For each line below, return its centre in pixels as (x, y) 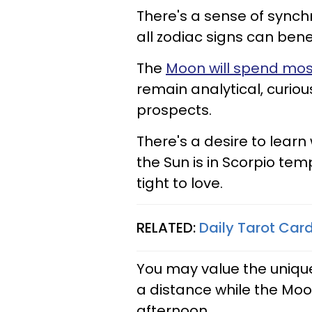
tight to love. (180, 183)
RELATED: (168, 228)
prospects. (176, 110)
